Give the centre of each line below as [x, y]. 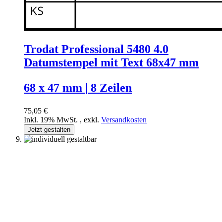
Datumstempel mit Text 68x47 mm [111, 63]
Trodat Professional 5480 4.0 [96, 49]
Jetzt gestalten [49, 130]
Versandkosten [124, 120]
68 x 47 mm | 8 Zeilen [78, 88]
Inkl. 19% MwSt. [52, 120]
